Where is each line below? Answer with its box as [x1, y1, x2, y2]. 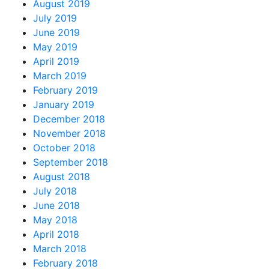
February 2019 [33, 84, 98, 96]
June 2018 [33, 199, 80, 211]
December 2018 [33, 113, 105, 125]
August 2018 [33, 171, 90, 183]
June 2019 [33, 26, 80, 38]
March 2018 [33, 243, 86, 255]
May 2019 [33, 41, 77, 53]
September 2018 [33, 156, 108, 168]
